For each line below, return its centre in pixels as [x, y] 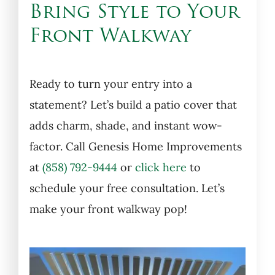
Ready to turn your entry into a [110, 83]
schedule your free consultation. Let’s [127, 188]
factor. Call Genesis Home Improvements [135, 146]
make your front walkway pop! [108, 209]
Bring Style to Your [134, 14]
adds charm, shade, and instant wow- [126, 125]
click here [161, 167]
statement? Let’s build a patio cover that [133, 104]
